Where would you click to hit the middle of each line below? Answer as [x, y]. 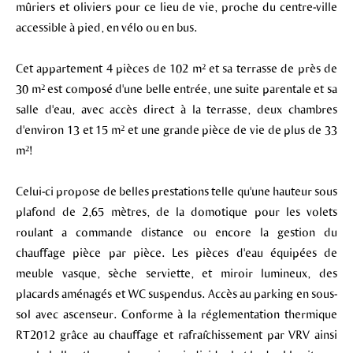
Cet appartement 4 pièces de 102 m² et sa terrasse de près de [176, 68]
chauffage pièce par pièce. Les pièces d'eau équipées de [176, 252]
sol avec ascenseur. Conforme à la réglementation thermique [176, 314]
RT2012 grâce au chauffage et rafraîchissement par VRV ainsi [176, 334]
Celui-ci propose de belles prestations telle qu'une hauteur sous [176, 191]
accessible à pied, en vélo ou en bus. [106, 27]
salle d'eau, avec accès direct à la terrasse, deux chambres [176, 109]
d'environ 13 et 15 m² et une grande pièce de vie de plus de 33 [176, 129]
